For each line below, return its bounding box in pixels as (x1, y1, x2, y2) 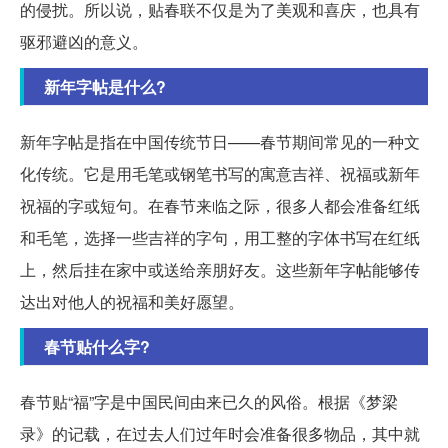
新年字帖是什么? (44, 75, 166, 99)
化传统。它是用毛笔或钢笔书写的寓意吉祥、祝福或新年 (20, 162, 420, 186)
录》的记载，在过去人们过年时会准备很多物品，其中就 (20, 422, 420, 446)
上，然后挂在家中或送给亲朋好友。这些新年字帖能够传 (20, 258, 420, 282)
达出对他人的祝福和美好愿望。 (20, 290, 244, 314)
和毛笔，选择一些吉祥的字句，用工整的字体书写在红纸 (20, 226, 420, 250)
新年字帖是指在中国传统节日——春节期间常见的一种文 (20, 130, 420, 154)
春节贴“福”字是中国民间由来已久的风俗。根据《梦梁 (20, 390, 398, 414)
